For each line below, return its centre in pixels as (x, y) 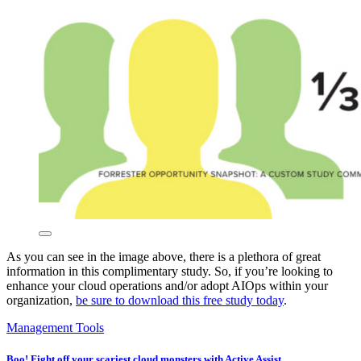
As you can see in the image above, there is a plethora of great (164, 257)
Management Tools (55, 328)
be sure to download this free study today (180, 301)
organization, (41, 301)
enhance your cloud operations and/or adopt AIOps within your (167, 286)
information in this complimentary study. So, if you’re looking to (170, 272)
